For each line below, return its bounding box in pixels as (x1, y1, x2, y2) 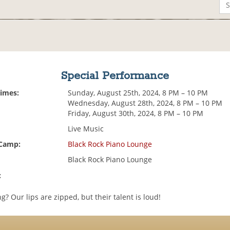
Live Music (68, 124, 104, 134)
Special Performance (61, 69, 169, 84)
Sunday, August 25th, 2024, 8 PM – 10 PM (68, 88, 208, 98)
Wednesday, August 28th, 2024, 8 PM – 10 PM (68, 98, 223, 108)
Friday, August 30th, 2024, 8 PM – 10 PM (68, 108, 204, 119)
